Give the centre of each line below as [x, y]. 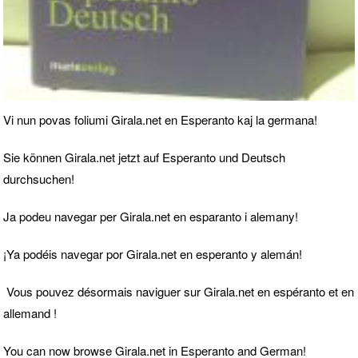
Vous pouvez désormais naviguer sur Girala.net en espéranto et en [180, 291]
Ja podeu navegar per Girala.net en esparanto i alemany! [151, 216]
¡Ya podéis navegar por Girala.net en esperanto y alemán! [153, 253]
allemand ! [30, 312]
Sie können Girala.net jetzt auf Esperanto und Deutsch [144, 157]
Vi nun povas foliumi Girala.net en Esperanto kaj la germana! [160, 119]
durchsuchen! [39, 178]
